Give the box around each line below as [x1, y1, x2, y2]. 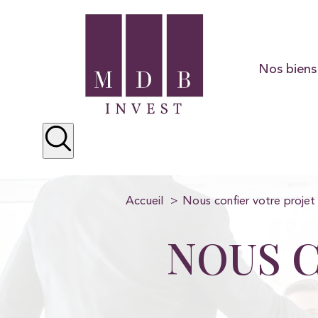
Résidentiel [258, 97, 316, 115]
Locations [258, 151, 309, 169]
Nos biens [258, 58, 317, 79]
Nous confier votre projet [182, 195, 315, 207]
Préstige [258, 124, 302, 142]
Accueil [126, 195, 163, 207]
